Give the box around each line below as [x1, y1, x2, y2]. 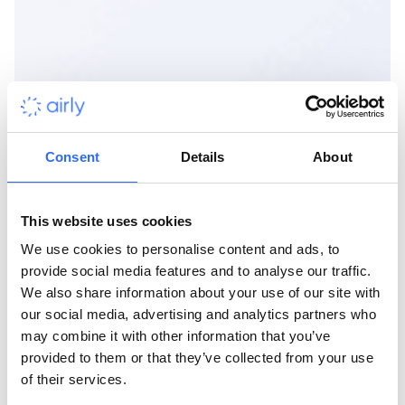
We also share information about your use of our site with [21, 285, 381, 300]
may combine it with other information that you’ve [21, 328, 331, 344]
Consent [45, 148, 99, 165]
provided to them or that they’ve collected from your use [21, 350, 373, 365]
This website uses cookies [21, 212, 193, 229]
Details [180, 148, 225, 165]
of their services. [21, 372, 127, 387]
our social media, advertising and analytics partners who [21, 306, 376, 322]
